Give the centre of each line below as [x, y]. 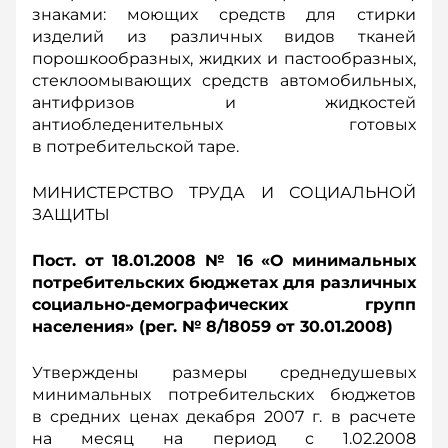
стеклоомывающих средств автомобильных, [224, 80]
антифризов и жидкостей [224, 102]
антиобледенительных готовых [224, 124]
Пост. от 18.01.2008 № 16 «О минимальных [224, 260]
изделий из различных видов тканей [224, 36]
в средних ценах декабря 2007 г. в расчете [224, 416]
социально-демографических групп [224, 304]
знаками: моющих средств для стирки [224, 14]
